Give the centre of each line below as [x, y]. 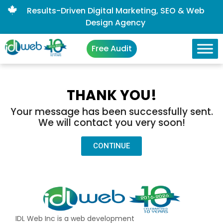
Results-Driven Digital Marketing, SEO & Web [115, 11]
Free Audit [111, 49]
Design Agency [116, 23]
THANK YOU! [111, 95]
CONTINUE [111, 146]
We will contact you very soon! [111, 123]
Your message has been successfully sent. [111, 112]
